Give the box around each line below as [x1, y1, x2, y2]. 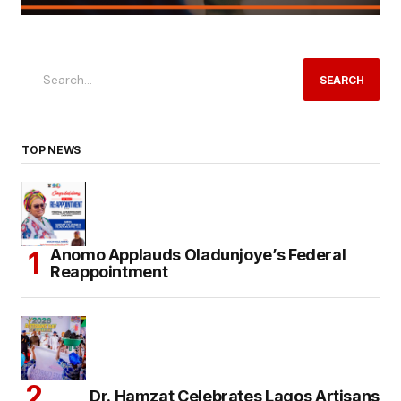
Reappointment [50, 262, 168, 282]
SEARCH [319, 73, 364, 87]
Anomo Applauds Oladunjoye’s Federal [50, 245, 346, 265]
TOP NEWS [21, 143, 81, 158]
